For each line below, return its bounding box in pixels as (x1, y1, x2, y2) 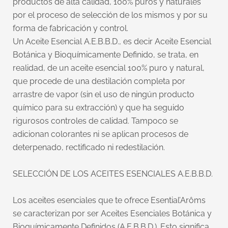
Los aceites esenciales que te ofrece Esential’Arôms (13, 195, 206, 205)
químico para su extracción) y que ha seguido (13, 102, 184, 112)
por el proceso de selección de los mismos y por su (13, 10, 208, 20)
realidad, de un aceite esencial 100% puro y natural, (13, 63, 205, 73)
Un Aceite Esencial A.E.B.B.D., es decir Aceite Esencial (13, 36, 211, 46)
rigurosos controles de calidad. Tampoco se (13, 116, 178, 126)
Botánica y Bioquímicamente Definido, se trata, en (13, 49, 198, 60)
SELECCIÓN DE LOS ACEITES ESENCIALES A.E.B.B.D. (13, 168, 213, 179)
